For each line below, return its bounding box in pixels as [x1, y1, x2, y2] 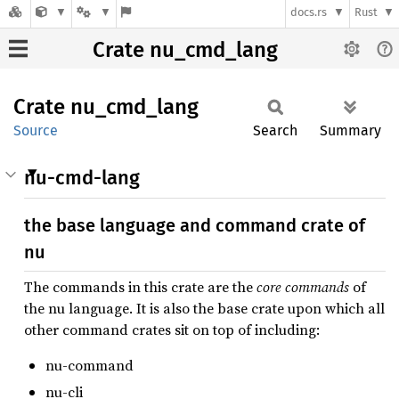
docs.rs [290, 5, 328, 20]
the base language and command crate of [24, 215, 365, 236]
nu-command [45, 355, 134, 375]
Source [13, 122, 58, 139]
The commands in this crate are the [24, 277, 256, 297]
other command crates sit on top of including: [24, 320, 320, 339]
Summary [320, 122, 381, 139]
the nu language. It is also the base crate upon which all [24, 298, 385, 318]
